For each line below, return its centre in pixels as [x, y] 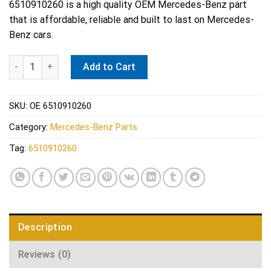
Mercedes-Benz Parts [94, 127]
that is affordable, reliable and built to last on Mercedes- [132, 20]
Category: [30, 127]
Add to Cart [109, 67]
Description [45, 227]
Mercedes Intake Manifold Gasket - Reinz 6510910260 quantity [137, 61]
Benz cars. [31, 35]
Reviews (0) [45, 255]
